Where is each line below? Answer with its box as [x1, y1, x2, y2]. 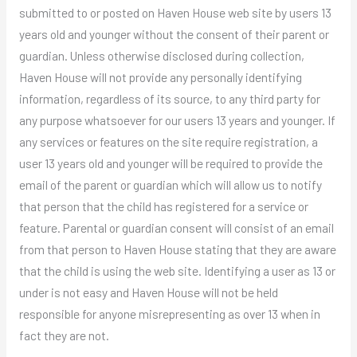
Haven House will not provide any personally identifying [18, 69, 302, 85]
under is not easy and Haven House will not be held [18, 284, 278, 300]
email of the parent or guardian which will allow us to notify [18, 177, 322, 193]
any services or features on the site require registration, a [18, 134, 318, 150]
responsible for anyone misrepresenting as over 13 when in [18, 306, 320, 322]
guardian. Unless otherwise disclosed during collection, [18, 48, 304, 64]
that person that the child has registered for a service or [18, 198, 308, 214]
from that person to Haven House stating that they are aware [18, 241, 336, 257]
